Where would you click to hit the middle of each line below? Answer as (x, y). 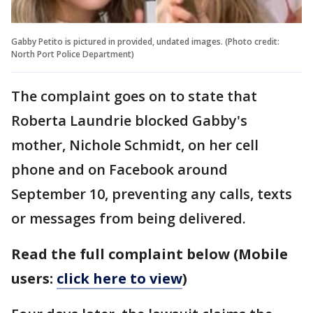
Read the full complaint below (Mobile (150, 254)
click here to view (119, 278)
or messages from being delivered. (129, 218)
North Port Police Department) (73, 54)
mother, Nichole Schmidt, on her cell (135, 145)
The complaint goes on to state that (134, 96)
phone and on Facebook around (119, 169)
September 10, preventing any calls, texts (152, 194)
